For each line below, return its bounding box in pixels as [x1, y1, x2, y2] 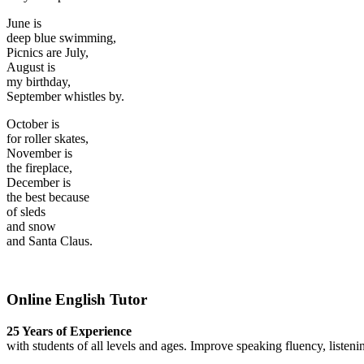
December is [6, 175, 71, 189]
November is [6, 145, 72, 160]
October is [6, 116, 59, 131]
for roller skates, [6, 131, 89, 145]
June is [6, 15, 41, 30]
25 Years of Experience [6, 324, 132, 339]
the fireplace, [6, 160, 72, 175]
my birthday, [6, 74, 71, 89]
